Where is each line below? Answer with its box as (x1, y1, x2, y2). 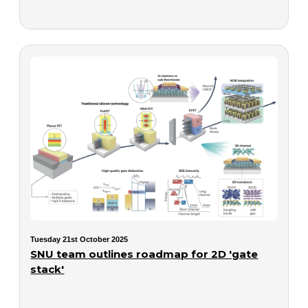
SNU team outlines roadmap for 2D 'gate (30, 247, 258, 261)
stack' (30, 262, 65, 276)
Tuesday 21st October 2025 (30, 234, 129, 243)
